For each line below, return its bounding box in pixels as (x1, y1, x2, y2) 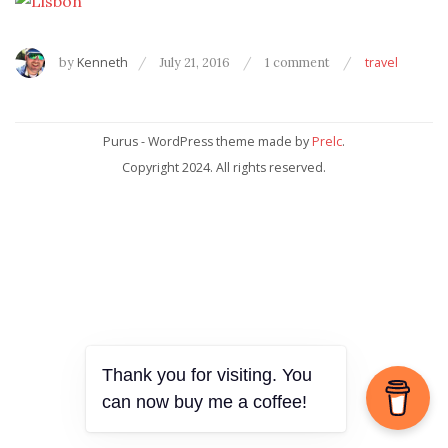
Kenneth (77, 54, 128, 72)
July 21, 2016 (160, 54, 230, 71)
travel (365, 54, 398, 72)
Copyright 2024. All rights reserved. (122, 158, 326, 176)
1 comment (265, 54, 333, 71)
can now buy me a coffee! (102, 392, 307, 412)
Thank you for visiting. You (102, 365, 312, 385)
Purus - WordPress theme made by (103, 133, 312, 151)
